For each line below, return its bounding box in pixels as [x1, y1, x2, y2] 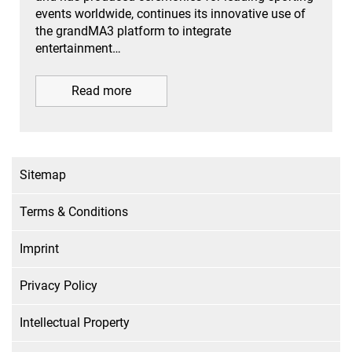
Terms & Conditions [20, 203, 128, 219]
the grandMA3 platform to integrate [35, 23, 231, 38]
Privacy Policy [20, 277, 97, 293]
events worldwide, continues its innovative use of [35, 5, 306, 21]
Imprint [20, 240, 59, 256]
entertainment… [35, 40, 121, 56]
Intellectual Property [20, 314, 130, 330]
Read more [71, 82, 131, 98]
